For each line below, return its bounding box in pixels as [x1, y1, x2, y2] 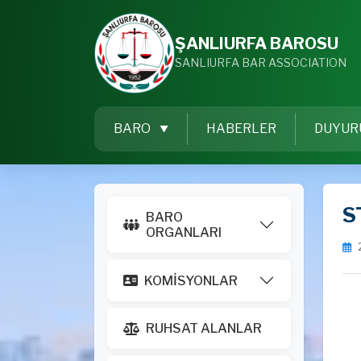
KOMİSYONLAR [144, 272, 238, 288]
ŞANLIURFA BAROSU [175, 34, 338, 53]
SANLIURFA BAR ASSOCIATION [175, 56, 346, 69]
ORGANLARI [146, 225, 222, 240]
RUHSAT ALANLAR [146, 321, 262, 336]
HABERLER [206, 121, 276, 136]
